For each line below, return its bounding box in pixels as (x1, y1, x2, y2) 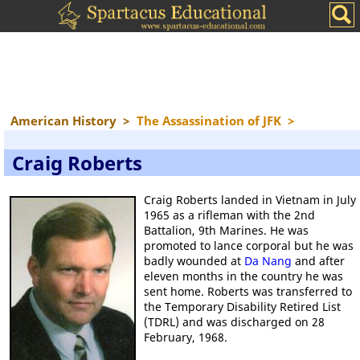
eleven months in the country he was (143, 268, 343, 284)
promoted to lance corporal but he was (143, 238, 354, 253)
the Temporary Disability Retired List (143, 299, 341, 314)
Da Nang (243, 253, 292, 268)
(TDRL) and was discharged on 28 (143, 314, 325, 329)
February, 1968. (143, 329, 227, 345)
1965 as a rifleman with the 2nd (143, 207, 315, 223)
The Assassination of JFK (137, 112, 281, 129)
